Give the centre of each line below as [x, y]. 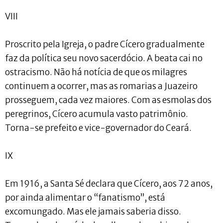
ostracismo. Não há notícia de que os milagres [96, 72]
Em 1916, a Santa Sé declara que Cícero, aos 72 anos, [109, 183]
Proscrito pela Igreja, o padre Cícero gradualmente [105, 44]
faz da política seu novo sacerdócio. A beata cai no [104, 58]
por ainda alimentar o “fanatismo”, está [85, 197]
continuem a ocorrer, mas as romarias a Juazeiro [101, 86]
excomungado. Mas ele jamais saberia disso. [93, 211]
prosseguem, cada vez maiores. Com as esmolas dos [108, 100]
